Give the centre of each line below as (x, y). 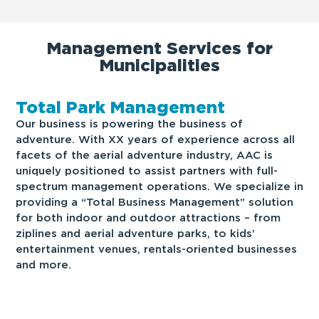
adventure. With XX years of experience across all (155, 139)
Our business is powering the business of (129, 124)
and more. (43, 265)
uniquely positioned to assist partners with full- (147, 171)
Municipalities (159, 65)
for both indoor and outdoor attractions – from (148, 218)
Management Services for (159, 48)
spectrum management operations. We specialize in (159, 186)
